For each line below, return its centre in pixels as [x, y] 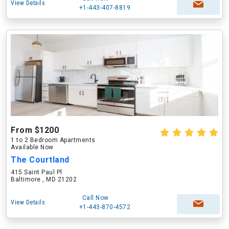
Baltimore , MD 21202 [44, 179]
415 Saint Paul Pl [37, 172]
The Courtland [40, 160]
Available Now [32, 147]
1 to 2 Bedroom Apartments [53, 140]
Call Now [95, 198]
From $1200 [35, 130]
